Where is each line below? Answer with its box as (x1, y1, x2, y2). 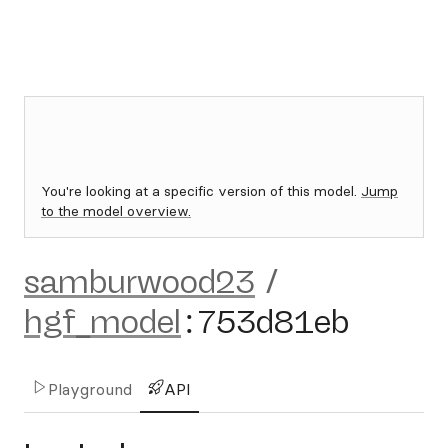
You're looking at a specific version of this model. (41, 182, 361, 200)
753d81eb (198, 303, 349, 341)
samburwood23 (24, 263, 255, 301)
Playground (48, 379, 132, 399)
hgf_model (24, 303, 181, 341)
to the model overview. (41, 202, 191, 220)
